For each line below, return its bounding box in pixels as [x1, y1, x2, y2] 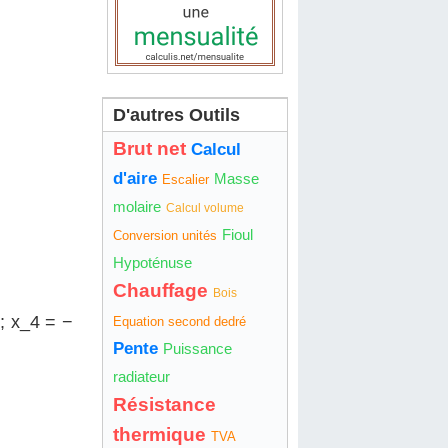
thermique [112, 424, 206, 446]
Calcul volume [165, 201, 244, 216]
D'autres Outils [112, 105, 240, 126]
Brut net [112, 138, 186, 160]
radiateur [112, 368, 170, 386]
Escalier [161, 172, 209, 188]
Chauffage [112, 280, 208, 302]
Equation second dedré [112, 314, 246, 330]
